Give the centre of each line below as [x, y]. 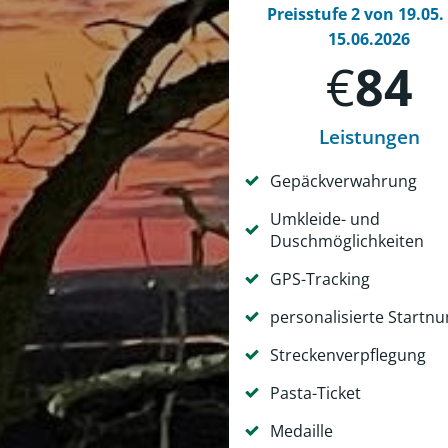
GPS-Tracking [319, 279]
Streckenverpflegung [347, 355]
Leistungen [369, 137]
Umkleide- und [324, 219]
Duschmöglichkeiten [346, 241]
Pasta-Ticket [315, 393]
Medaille [301, 431]
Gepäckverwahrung [343, 181]
